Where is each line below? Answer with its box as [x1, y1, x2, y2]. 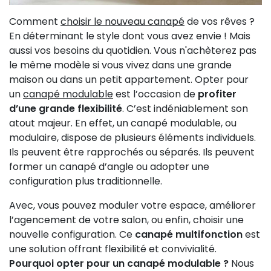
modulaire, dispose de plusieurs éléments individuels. [9, 131, 256, 145]
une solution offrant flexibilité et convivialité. [9, 242, 217, 256]
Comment [9, 15, 60, 29]
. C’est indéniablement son [122, 102, 248, 116]
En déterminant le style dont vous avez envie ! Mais [9, 29, 250, 44]
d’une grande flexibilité [9, 102, 122, 116]
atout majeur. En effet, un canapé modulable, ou [9, 116, 237, 131]
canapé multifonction [132, 227, 245, 242]
